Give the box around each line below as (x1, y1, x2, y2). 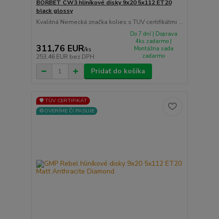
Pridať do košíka (90, 66, 145, 76)
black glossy (36, 6, 73, 15)
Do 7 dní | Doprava (130, 30, 177, 38)
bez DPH (69, 53, 94, 61)
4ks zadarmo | (135, 37, 172, 45)
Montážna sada (133, 44, 174, 52)
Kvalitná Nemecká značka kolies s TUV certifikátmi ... (36, 18, 183, 26)
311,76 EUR (36, 43, 84, 55)
